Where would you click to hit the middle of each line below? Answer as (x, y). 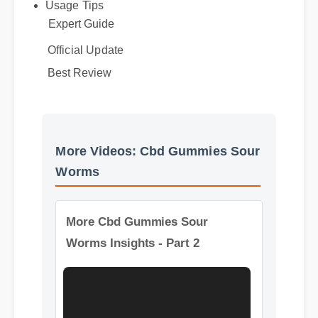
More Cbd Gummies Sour (139, 237)
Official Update (88, 80)
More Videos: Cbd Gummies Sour (160, 172)
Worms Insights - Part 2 (135, 259)
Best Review (81, 94)
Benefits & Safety (91, 8)
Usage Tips (76, 25)
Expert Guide (83, 44)
